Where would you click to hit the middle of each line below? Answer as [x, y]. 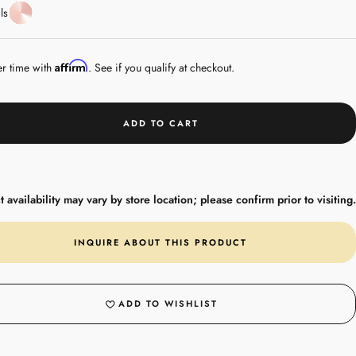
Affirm [71, 66]
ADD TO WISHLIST [168, 304]
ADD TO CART [161, 124]
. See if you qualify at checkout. [161, 68]
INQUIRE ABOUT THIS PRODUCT [161, 243]
